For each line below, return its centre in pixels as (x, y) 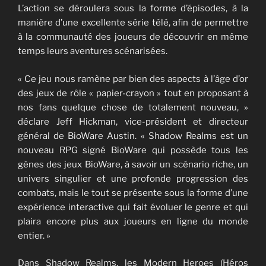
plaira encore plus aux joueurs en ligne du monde (133, 221)
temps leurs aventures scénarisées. (93, 51)
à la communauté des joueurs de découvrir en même (133, 37)
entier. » (34, 235)
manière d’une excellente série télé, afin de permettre (133, 23)
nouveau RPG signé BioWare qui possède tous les (133, 150)
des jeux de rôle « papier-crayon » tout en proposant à (133, 93)
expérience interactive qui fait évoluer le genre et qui (133, 207)
